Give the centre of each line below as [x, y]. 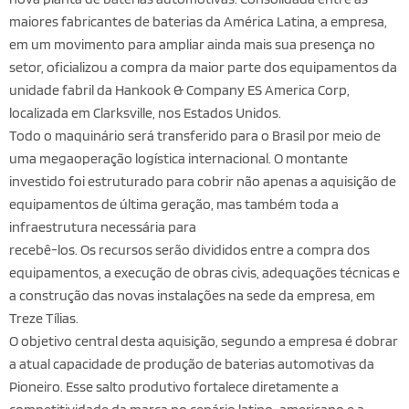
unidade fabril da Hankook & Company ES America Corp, [179, 90]
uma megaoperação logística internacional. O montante [178, 159]
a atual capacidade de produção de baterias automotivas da [192, 364]
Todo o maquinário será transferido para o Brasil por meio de [195, 136]
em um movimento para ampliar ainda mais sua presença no [192, 45]
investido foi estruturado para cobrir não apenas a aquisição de [203, 182]
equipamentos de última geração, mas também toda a [174, 204]
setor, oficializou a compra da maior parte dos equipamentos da [203, 68]
